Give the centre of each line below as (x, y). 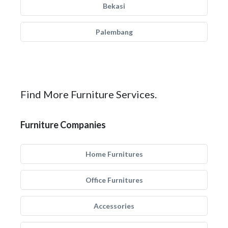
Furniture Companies (63, 125)
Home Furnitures (114, 154)
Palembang (114, 32)
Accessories (114, 206)
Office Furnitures (114, 180)
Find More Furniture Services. (89, 94)
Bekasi (114, 6)
